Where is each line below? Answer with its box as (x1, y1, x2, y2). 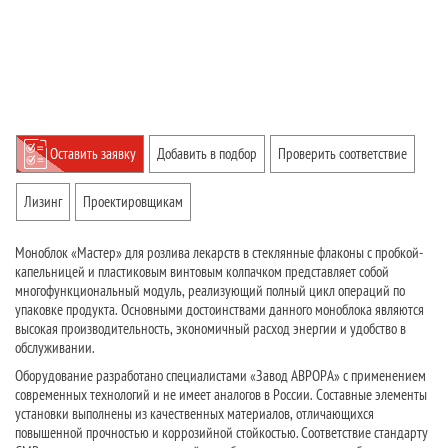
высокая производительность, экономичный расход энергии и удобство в (15, 318, 406, 338)
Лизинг (24, 191, 62, 211)
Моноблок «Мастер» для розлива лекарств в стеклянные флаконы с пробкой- (15, 242, 423, 262)
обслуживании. (15, 337, 95, 357)
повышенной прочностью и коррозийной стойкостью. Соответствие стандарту (15, 423, 428, 443)
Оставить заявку (50, 143, 136, 163)
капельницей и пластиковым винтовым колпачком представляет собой (15, 261, 389, 281)
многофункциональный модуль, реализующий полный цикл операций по (15, 280, 405, 300)
